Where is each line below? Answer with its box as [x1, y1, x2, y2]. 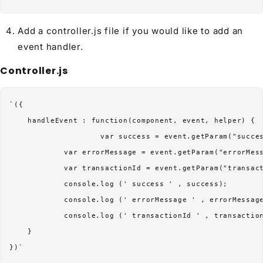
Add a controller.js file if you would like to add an [18, 25, 243, 36]
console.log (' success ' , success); [9, 180, 228, 188]
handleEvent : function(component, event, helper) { [9, 116, 255, 124]
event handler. [18, 41, 83, 52]
